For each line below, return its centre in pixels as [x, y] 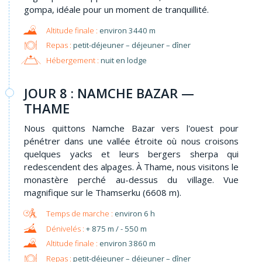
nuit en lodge [123, 60]
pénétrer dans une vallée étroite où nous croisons [131, 141]
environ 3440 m [127, 30]
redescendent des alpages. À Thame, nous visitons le [131, 167]
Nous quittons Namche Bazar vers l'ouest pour [131, 128]
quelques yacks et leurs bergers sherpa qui [131, 154]
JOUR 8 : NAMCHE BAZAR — [109, 93]
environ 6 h [135, 214]
